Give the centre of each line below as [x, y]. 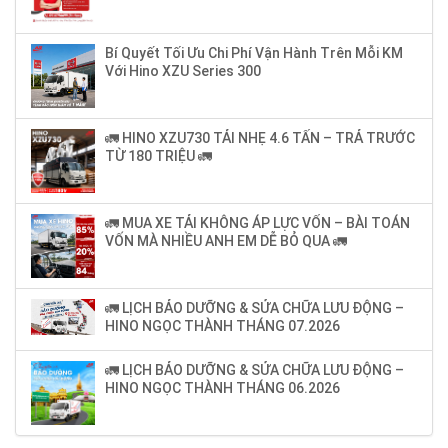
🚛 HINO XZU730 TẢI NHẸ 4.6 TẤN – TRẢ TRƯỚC [260, 138]
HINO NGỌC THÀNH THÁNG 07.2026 [222, 326]
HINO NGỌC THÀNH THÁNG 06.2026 [222, 388]
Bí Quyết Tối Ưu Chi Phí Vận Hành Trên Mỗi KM [254, 53]
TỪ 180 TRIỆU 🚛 [158, 156]
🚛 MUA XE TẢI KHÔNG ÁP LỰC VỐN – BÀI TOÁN [257, 223]
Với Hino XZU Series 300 [183, 71]
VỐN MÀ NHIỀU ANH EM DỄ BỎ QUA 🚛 [226, 241]
